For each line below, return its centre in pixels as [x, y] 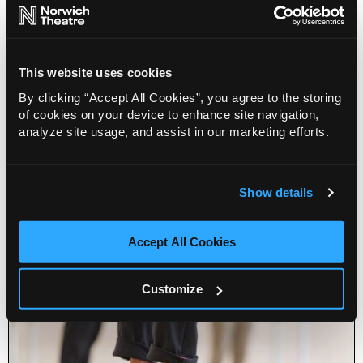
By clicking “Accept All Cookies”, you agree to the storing [180, 97]
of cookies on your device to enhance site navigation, [169, 114]
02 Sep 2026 [66, 166]
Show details [276, 192]
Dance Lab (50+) [71, 146]
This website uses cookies [96, 72]
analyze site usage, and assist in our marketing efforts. [174, 131]
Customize [173, 288]
